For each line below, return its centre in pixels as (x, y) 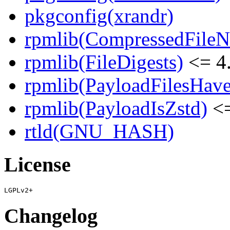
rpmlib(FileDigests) (104, 62)
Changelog (51, 216)
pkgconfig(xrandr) (99, 16)
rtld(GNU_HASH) (99, 131)
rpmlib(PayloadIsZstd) (116, 108)
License (37, 165)
